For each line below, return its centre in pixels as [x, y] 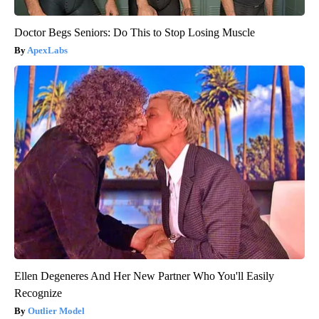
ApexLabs [47, 50]
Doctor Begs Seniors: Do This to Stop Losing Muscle [135, 32]
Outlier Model [56, 310]
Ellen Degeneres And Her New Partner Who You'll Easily [144, 276]
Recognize [38, 293]
